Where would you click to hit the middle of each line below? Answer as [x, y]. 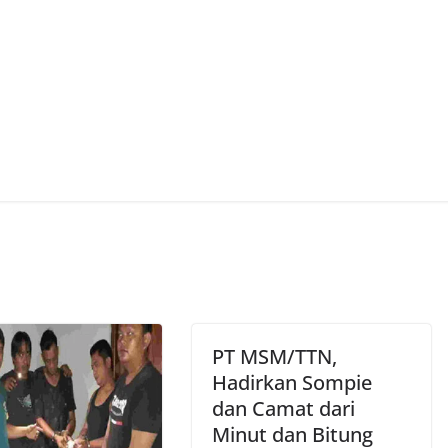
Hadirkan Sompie [292, 383]
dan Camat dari [283, 409]
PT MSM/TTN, [274, 357]
